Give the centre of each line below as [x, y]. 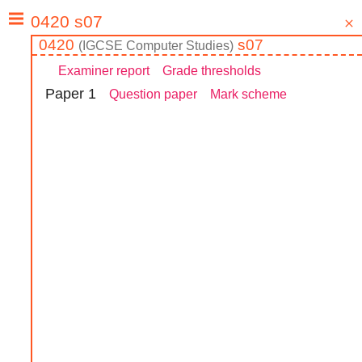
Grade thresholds [212, 71]
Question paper [153, 95]
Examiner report [104, 71]
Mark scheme [248, 95]
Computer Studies [178, 46]
